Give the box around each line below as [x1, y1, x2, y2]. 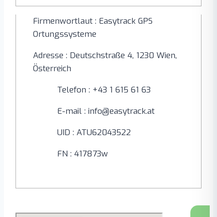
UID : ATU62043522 [57, 127, 131, 139]
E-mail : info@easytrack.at [57, 106, 155, 117]
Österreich [33, 63, 71, 75]
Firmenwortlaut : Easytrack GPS [33, 15, 153, 27]
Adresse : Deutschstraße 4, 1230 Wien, [33, 50, 177, 62]
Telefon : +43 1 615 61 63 [57, 84, 151, 96]
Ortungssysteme [33, 29, 96, 40]
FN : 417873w [57, 148, 108, 160]
